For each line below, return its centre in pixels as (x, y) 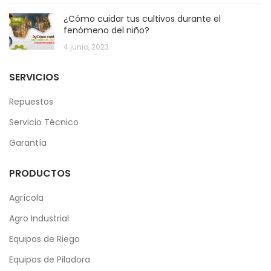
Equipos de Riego (44, 239)
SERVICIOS (34, 77)
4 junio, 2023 (86, 47)
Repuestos (31, 101)
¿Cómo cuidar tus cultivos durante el (142, 18)
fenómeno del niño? (106, 30)
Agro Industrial (39, 218)
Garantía (28, 142)
